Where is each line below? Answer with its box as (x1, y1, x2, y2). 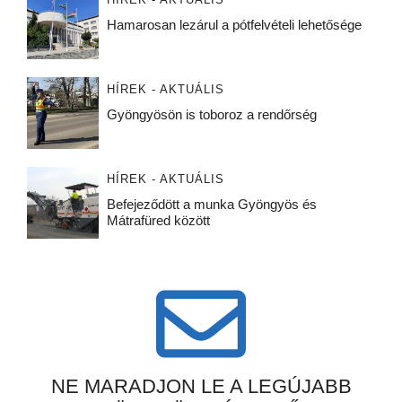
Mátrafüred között (106, 213, 210, 229)
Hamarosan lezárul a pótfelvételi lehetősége (106, 17, 362, 33)
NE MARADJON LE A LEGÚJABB (50, 375, 352, 398)
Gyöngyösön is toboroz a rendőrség (106, 107, 317, 123)
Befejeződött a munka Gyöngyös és (106, 197, 317, 213)
